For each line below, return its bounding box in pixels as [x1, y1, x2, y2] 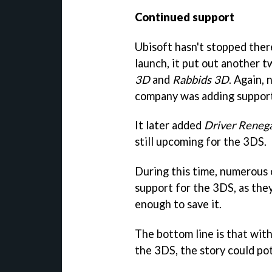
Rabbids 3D [172, 72, 229, 86]
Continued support [135, 10, 234, 24]
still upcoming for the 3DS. [135, 135, 267, 149]
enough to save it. [135, 197, 222, 211]
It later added [135, 118, 204, 132]
